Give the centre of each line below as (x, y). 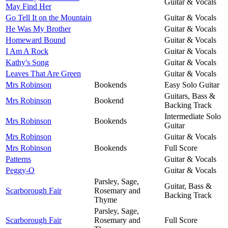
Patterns (18, 159)
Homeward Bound (36, 40)
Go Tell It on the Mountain (49, 17)
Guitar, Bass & (188, 186)
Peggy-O (20, 170)
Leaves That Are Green (43, 73)
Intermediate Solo (193, 116)
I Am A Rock (27, 51)
